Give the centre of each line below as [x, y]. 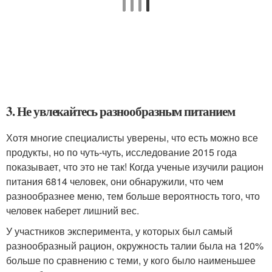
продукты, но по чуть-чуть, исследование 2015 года [121, 152]
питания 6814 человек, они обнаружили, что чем [115, 181]
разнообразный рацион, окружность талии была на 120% [135, 245]
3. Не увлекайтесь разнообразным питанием [121, 111]
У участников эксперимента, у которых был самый [119, 231]
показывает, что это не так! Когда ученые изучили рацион [135, 166]
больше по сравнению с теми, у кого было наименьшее [131, 260]
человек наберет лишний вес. [73, 210]
